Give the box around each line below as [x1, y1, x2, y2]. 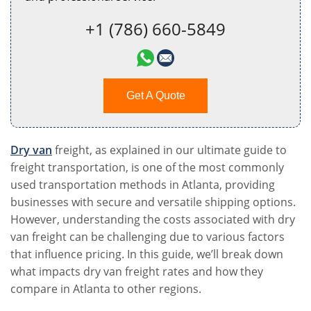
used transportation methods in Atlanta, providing [10, 177, 275, 192]
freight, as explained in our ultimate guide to [52, 142, 287, 158]
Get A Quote [126, 90, 185, 101]
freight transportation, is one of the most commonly [10, 160, 284, 175]
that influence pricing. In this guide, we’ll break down [10, 246, 283, 262]
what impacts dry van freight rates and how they [10, 264, 263, 279]
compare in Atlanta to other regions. [10, 281, 201, 296]
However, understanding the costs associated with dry [10, 212, 295, 227]
